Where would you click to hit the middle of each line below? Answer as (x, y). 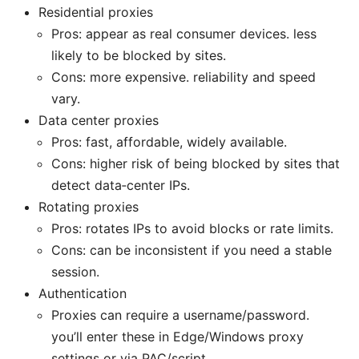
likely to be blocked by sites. (139, 55)
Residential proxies (96, 12)
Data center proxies (99, 120)
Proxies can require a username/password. (180, 315)
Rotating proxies (89, 206)
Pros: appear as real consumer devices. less (184, 33)
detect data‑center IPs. (121, 185)
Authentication (83, 293)
